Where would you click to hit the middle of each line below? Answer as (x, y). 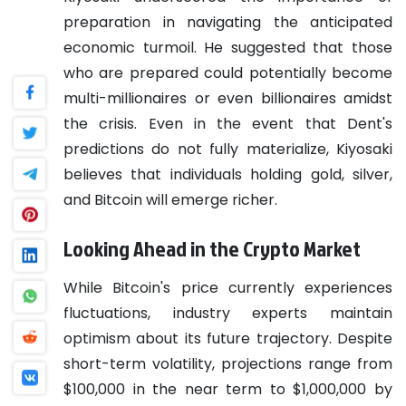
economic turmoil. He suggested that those (228, 47)
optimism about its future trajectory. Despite (228, 338)
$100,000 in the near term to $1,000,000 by (228, 389)
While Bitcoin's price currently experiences (228, 287)
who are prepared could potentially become (228, 72)
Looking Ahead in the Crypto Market (212, 248)
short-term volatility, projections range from (228, 363)
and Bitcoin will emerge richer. (170, 199)
